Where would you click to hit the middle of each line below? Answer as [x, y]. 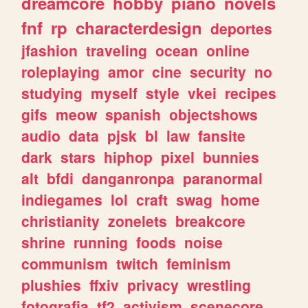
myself [114, 93]
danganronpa [129, 178]
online [228, 51]
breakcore [211, 221]
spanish [133, 114]
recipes [251, 93]
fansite [222, 136]
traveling [117, 51]
